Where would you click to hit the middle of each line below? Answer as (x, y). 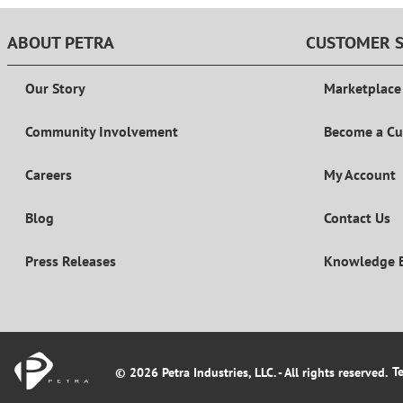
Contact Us (357, 218)
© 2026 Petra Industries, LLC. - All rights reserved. (251, 372)
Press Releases (71, 261)
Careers (49, 175)
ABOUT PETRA (61, 43)
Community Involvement (102, 132)
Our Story (55, 89)
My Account (360, 175)
